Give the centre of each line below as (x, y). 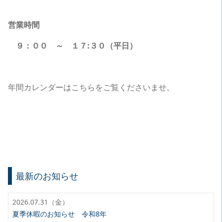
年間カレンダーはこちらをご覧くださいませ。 (91, 87)
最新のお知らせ (47, 176)
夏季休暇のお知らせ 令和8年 (59, 214)
